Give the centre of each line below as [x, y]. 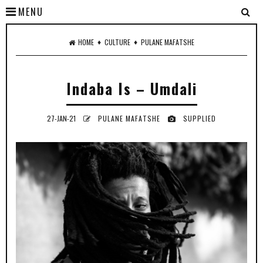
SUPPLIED [200, 118]
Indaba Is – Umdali [131, 88]
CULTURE [117, 42]
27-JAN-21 [62, 118]
